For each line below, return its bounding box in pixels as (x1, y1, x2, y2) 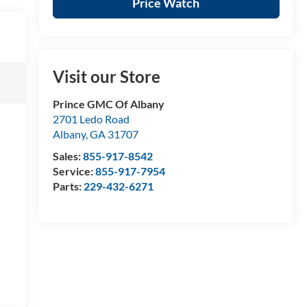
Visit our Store (52, 66, 160, 87)
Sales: (52, 149, 83, 163)
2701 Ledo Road (52, 112, 130, 126)
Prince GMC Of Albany (52, 97, 164, 111)
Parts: (52, 180, 84, 193)
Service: (52, 164, 95, 178)
